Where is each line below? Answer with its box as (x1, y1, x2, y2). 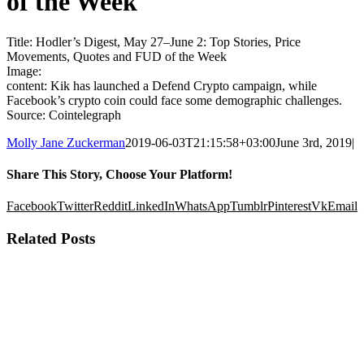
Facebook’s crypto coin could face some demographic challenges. (6, 93, 342, 107)
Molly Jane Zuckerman (6, 135, 125, 149)
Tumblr (230, 199, 267, 214)
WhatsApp (175, 199, 230, 214)
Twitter (57, 199, 93, 214)
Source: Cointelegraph (6, 107, 121, 122)
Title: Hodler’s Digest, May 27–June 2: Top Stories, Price (6, 34, 301, 49)
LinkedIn (128, 199, 175, 214)
